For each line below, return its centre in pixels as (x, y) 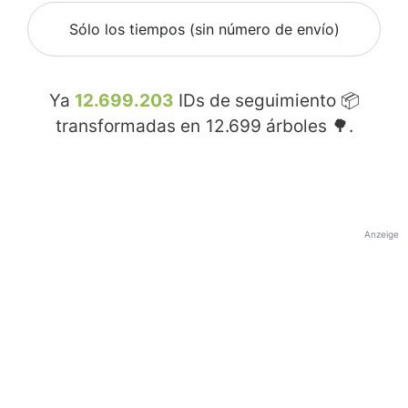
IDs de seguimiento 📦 (266, 101)
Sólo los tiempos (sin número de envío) (204, 30)
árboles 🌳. (307, 127)
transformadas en (130, 127)
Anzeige (382, 235)
